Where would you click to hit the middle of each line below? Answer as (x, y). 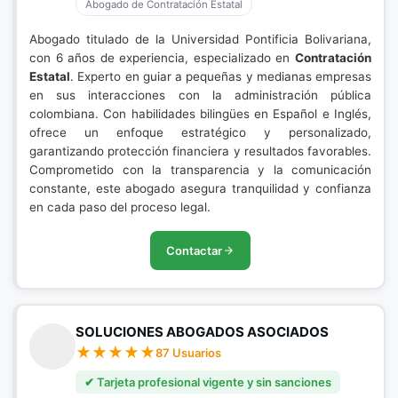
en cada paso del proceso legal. (120, 207)
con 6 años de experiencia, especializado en (162, 58)
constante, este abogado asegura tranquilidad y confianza (200, 188)
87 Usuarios (188, 353)
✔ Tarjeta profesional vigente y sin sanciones (208, 382)
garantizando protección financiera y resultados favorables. (200, 151)
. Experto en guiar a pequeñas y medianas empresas (221, 76)
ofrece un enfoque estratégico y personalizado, (200, 132)
